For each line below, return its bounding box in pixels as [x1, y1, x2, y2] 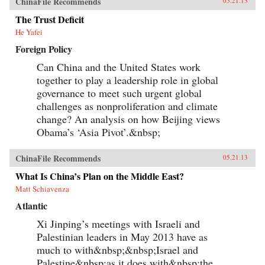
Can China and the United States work [37, 59, 201, 74]
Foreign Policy [15, 41, 72, 56]
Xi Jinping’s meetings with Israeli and [37, 216, 200, 231]
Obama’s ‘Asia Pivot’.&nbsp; [37, 124, 160, 139]
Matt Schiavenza [15, 183, 69, 194]
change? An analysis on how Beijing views [37, 111, 220, 126]
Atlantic [15, 198, 47, 212]
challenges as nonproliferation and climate [37, 98, 218, 113]
